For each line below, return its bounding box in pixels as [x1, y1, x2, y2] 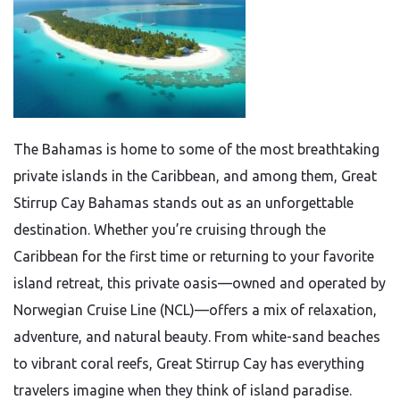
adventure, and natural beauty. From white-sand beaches [13, 329, 380, 345]
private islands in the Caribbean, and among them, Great [13, 168, 377, 184]
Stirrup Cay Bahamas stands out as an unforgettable [13, 195, 354, 211]
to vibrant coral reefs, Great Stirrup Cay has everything [13, 355, 364, 371]
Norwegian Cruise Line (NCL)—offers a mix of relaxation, [13, 302, 377, 318]
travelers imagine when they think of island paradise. [13, 382, 352, 398]
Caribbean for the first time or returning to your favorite [13, 248, 374, 264]
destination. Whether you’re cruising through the [13, 221, 326, 237]
